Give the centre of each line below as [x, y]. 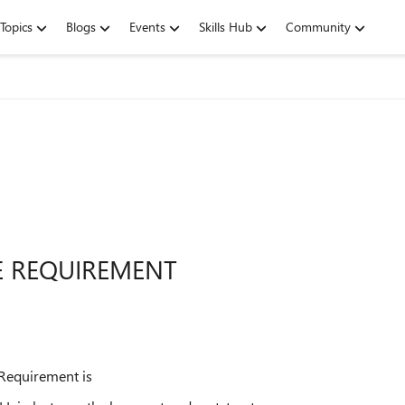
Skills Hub [226, 27]
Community [318, 27]
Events [147, 27]
